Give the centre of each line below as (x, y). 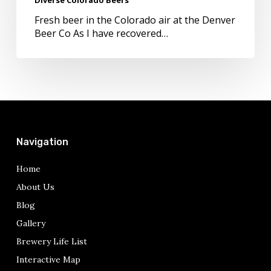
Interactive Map (48, 260)
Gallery (31, 223)
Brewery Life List (51, 241)
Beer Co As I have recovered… (101, 33)
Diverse (33, 19)
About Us (35, 187)
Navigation (42, 142)
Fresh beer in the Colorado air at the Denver (135, 20)
